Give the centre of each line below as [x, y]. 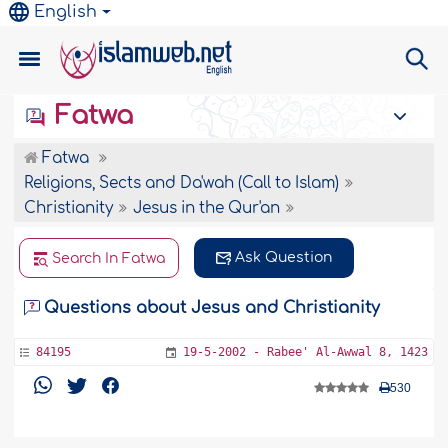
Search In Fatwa [109, 258]
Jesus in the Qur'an [207, 208]
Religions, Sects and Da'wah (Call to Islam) [182, 183]
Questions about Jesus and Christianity [212, 308]
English [66, 12]
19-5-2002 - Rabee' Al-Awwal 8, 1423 [305, 352]
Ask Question [284, 257]
